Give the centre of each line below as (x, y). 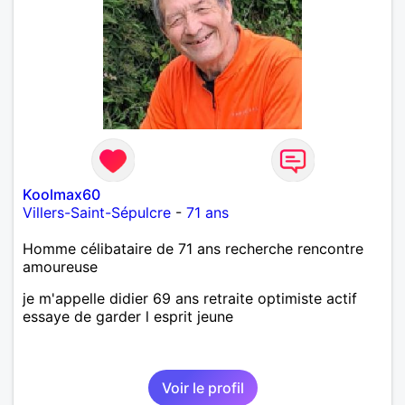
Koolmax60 (61, 194)
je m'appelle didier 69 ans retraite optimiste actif (190, 298)
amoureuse (60, 266)
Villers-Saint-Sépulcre (97, 212)
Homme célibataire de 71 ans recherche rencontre (193, 248)
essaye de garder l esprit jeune (128, 316)
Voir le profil (202, 387)
